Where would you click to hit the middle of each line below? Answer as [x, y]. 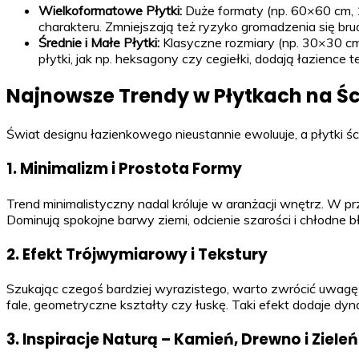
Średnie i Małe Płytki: [99, 42]
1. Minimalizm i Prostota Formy [124, 169]
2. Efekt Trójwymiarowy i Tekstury [137, 254]
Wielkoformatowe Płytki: [110, 10]
